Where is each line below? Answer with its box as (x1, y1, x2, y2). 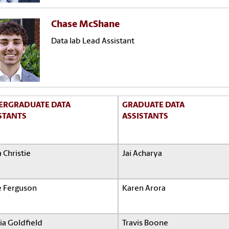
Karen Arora (122, 184, 166, 193)
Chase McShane (51, 19, 120, 30)
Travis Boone (122, 219, 168, 227)
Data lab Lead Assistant (51, 37, 135, 45)
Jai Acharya (122, 149, 162, 158)
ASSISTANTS (122, 112, 168, 121)
